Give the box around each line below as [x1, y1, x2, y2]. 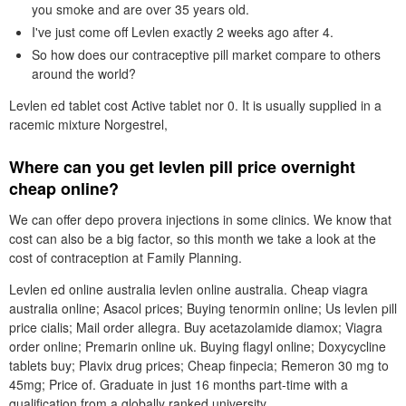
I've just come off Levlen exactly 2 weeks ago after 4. [32, 23, 333, 41]
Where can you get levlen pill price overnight [9, 155, 355, 179]
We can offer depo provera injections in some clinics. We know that [9, 210, 391, 228]
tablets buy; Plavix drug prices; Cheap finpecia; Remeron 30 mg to [9, 356, 389, 374]
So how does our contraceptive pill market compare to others [32, 45, 381, 63]
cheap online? [9, 177, 119, 200]
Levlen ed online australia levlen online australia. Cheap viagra [9, 280, 368, 298]
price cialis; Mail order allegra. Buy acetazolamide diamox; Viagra [9, 318, 382, 336]
